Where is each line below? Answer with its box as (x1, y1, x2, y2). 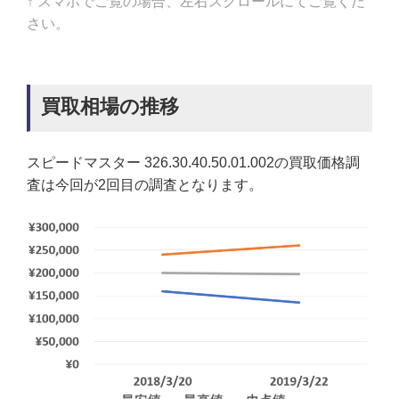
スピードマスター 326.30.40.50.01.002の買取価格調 (27, 155, 360, 171)
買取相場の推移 (41, 95, 179, 118)
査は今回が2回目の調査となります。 (27, 177, 263, 193)
